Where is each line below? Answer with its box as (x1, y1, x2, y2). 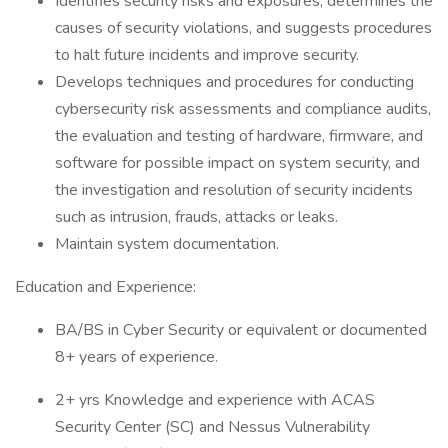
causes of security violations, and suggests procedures (55, 17, 432, 39)
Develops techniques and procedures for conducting (55, 71, 414, 93)
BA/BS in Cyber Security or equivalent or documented (55, 319, 427, 341)
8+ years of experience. (55, 346, 218, 368)
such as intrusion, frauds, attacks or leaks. (55, 206, 338, 228)
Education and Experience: (15, 276, 196, 298)
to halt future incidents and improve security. (55, 44, 359, 66)
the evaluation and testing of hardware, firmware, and (55, 125, 423, 147)
